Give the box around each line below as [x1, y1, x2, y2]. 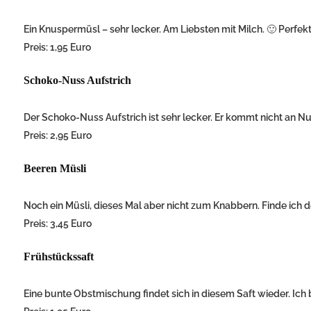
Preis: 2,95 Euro [24, 130, 92, 142]
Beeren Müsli [24, 162, 86, 175]
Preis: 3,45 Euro [24, 218, 92, 230]
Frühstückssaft [24, 251, 94, 263]
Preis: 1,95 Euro [24, 42, 91, 53]
